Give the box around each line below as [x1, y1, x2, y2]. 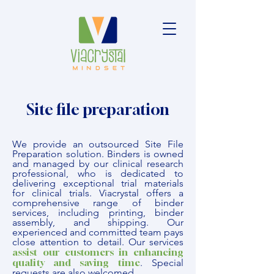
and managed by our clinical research [12, 158, 183, 169]
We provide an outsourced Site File [12, 138, 183, 150]
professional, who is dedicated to [12, 168, 183, 179]
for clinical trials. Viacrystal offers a [12, 187, 183, 199]
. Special [140, 257, 183, 268]
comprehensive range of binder [12, 197, 183, 209]
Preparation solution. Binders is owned [12, 148, 183, 160]
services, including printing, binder [12, 207, 183, 218]
